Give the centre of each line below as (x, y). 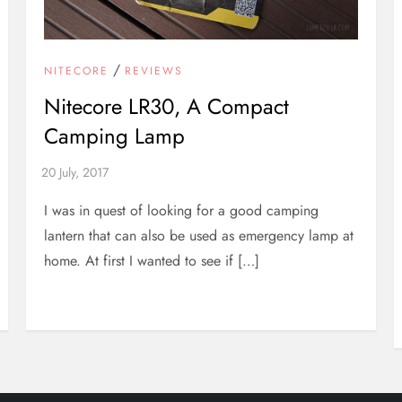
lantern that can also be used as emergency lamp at (199, 236)
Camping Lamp (115, 136)
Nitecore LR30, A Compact (167, 107)
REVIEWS (154, 71)
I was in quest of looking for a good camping (182, 211)
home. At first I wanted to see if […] (152, 261)
